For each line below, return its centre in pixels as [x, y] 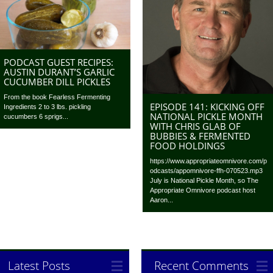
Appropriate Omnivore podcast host [203, 190]
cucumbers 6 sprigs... [36, 116]
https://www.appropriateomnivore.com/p [209, 161]
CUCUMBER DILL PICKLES [57, 81]
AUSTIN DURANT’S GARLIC [59, 72]
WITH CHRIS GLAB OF [196, 126]
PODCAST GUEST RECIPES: [59, 62]
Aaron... [162, 200]
